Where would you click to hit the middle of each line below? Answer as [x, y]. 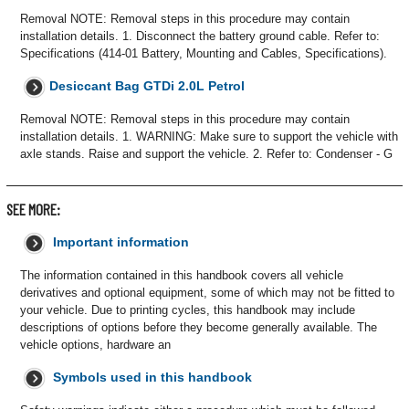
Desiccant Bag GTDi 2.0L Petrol [147, 86]
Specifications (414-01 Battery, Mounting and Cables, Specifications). [204, 53]
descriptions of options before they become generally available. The [199, 327]
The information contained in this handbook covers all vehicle [182, 275]
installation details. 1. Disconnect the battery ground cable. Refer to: [200, 36]
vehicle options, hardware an [95, 345]
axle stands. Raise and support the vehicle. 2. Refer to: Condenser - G [206, 154]
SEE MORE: [33, 209]
